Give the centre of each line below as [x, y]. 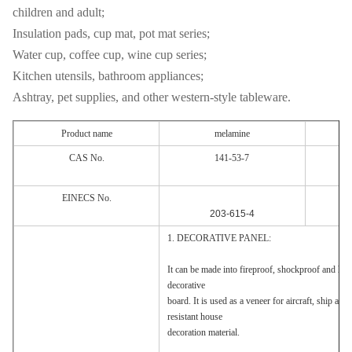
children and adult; [59, 12]
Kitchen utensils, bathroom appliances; [108, 76]
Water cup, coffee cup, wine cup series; [110, 55]
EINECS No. [86, 198]
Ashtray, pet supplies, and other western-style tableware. [152, 97]
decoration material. [203, 332]
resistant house [195, 317]
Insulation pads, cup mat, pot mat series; [111, 33]
